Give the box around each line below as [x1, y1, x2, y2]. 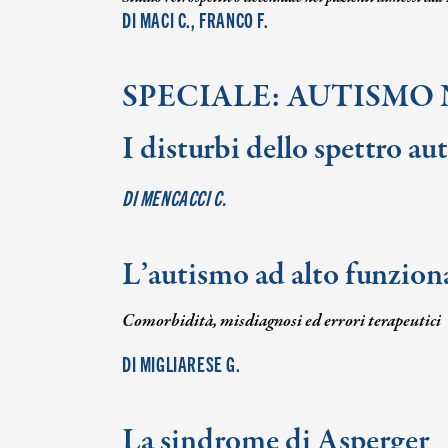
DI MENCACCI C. [122, 184, 227, 210]
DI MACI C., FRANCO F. [122, 6, 269, 32]
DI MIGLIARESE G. [122, 350, 241, 376]
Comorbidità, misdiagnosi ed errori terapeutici [122, 309, 441, 334]
